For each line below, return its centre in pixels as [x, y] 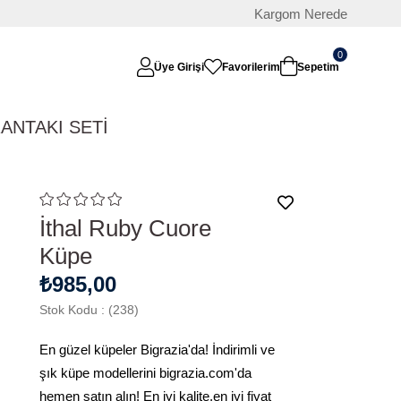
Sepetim [318, 67]
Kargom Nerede [300, 13]
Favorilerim [251, 67]
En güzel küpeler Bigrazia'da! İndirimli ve [157, 350]
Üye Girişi [179, 67]
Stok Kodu [68, 310]
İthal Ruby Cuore [125, 228]
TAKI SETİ [67, 127]
